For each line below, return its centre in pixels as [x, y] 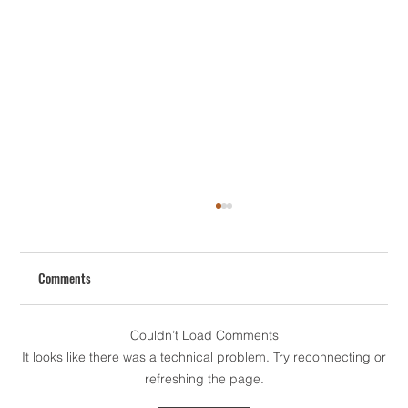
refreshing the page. [204, 379]
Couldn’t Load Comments [204, 336]
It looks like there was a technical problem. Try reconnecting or [204, 357]
